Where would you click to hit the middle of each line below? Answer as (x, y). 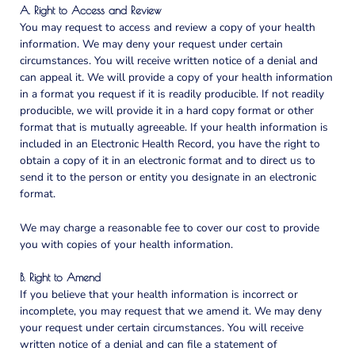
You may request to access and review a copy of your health (168, 27)
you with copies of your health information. (126, 244)
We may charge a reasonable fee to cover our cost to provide (170, 227)
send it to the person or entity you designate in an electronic (168, 177)
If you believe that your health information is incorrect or (159, 295)
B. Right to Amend (60, 278)
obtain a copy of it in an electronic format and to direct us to (168, 160)
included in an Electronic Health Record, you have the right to (170, 143)
